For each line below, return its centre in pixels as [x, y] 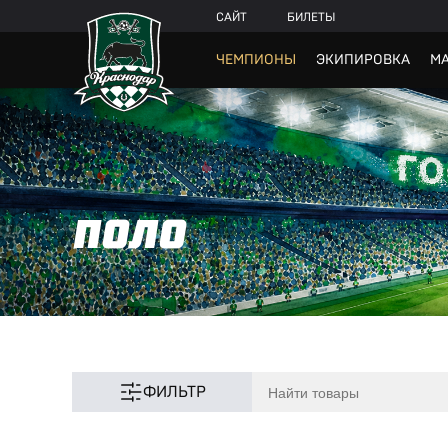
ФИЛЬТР [174, 392]
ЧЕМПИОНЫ [256, 60]
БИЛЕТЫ [311, 17]
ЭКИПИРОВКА [363, 60]
